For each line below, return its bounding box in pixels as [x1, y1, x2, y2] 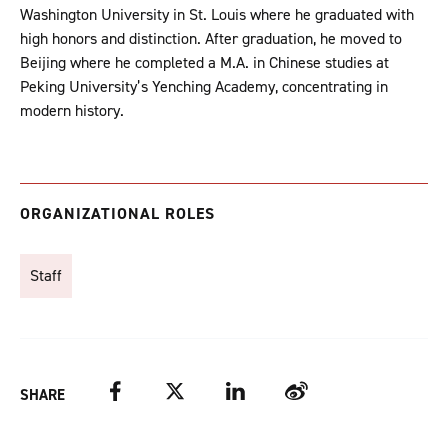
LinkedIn [224, 380, 281, 402]
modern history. [20, 100, 124, 122]
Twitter [164, 380, 212, 402]
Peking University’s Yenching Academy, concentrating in [20, 76, 388, 98]
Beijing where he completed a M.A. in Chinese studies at [20, 52, 389, 74]
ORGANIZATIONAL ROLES [20, 203, 215, 225]
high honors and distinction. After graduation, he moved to [20, 28, 402, 50]
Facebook [104, 380, 167, 402]
